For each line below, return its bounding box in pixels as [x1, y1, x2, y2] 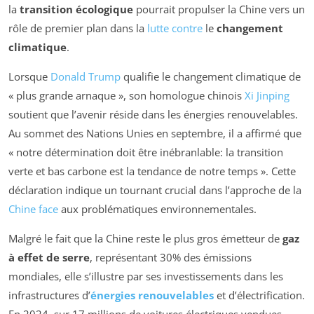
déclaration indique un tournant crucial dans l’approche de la [8, 183, 301, 198]
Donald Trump [50, 69, 121, 84]
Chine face [8, 202, 58, 217]
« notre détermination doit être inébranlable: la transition [8, 145, 283, 160]
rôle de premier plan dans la [8, 21, 147, 36]
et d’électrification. [214, 288, 305, 303]
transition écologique [20, 2, 133, 17]
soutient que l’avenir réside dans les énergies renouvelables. [8, 107, 298, 122]
